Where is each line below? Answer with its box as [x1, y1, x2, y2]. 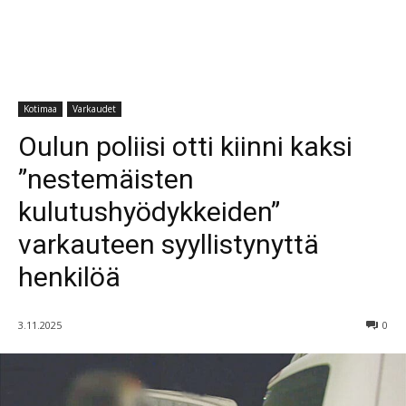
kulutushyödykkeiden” [18, 195, 280, 227]
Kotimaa [24, 101, 57, 115]
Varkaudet [72, 101, 116, 115]
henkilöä [18, 260, 121, 293]
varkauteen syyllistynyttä [18, 227, 319, 260]
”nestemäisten [18, 162, 194, 195]
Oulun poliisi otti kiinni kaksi [18, 130, 353, 162]
